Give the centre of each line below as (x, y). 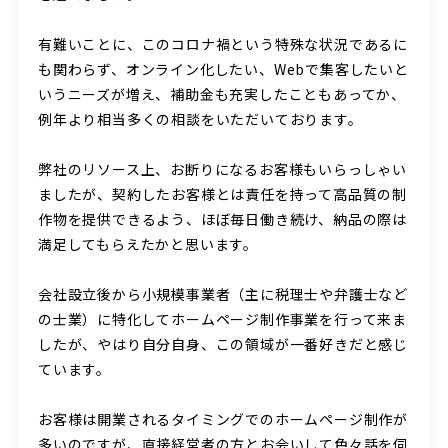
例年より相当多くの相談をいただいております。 (200, 119)
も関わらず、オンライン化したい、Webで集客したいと (223, 69)
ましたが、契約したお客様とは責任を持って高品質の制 (222, 194)
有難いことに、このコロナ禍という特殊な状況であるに (222, 44)
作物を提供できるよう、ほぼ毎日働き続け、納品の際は (222, 219)
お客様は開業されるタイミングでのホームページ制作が (222, 419)
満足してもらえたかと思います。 (147, 244)
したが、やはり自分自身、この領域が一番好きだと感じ (222, 344)
